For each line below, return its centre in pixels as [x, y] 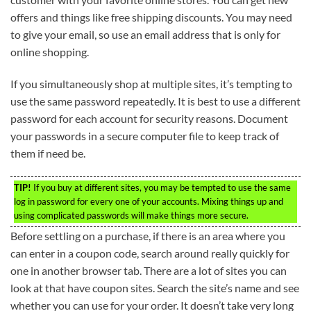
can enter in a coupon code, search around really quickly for [150, 253]
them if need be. [48, 153]
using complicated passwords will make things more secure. [131, 215]
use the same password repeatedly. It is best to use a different [155, 101]
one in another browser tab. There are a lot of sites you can [149, 270]
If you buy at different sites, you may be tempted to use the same [161, 187]
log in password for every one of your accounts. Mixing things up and [149, 201]
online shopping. [50, 52]
